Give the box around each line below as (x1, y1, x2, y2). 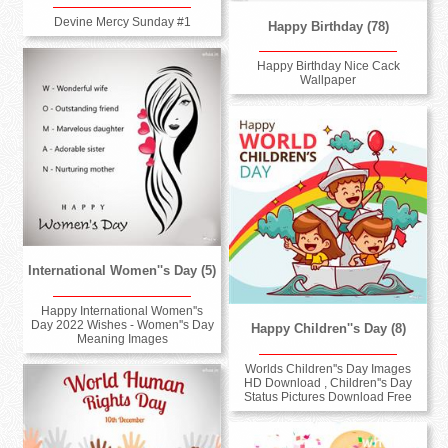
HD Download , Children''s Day (244, 375, 413, 390)
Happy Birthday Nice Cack (256, 59, 400, 74)
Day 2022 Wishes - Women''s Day (30, 317, 214, 332)
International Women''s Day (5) (28, 263, 217, 279)
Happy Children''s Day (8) (250, 321, 406, 337)
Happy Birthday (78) (267, 19, 389, 35)
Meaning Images (76, 331, 168, 346)
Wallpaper (300, 73, 357, 88)
